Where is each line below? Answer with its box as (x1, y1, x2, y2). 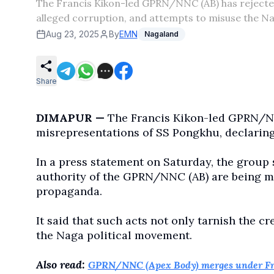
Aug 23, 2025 (45, 29, 99, 39)
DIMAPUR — (35, 111, 108, 125)
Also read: (35, 257, 88, 272)
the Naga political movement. (35, 228, 192, 243)
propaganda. (35, 184, 102, 199)
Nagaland (144, 29, 179, 39)
